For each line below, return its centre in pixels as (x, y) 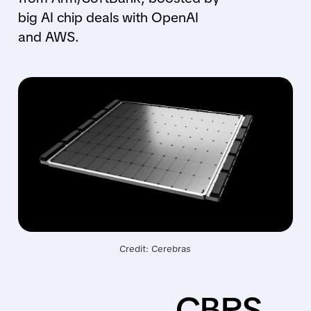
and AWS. (48, 37)
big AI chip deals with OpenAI (108, 17)
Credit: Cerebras (155, 249)
